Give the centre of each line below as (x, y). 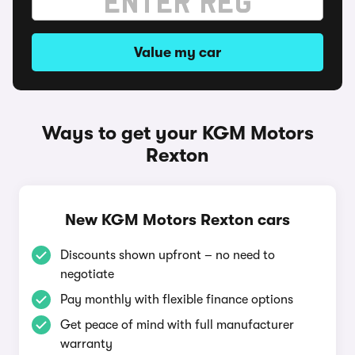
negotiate (87, 274)
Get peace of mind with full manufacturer (177, 325)
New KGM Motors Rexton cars (177, 220)
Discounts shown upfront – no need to (168, 255)
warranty (86, 344)
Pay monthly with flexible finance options (177, 300)
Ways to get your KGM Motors (177, 133)
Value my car (177, 52)
